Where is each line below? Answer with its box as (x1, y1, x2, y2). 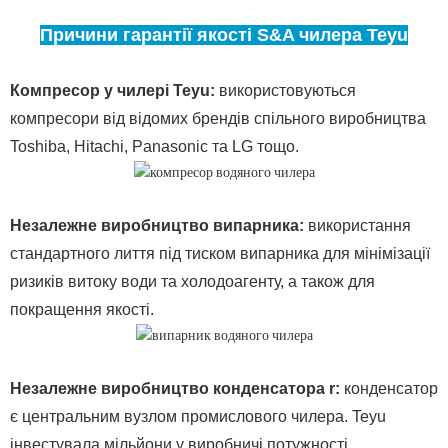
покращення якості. (10, 301, 154, 319)
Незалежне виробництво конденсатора (10, 380, 325, 398)
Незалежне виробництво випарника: (10, 217, 304, 235)
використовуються (219, 82, 356, 100)
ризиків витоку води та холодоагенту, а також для (10, 273, 375, 291)
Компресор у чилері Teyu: (10, 82, 215, 100)
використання (308, 217, 411, 235)
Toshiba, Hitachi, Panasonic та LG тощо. (10, 138, 299, 156)
